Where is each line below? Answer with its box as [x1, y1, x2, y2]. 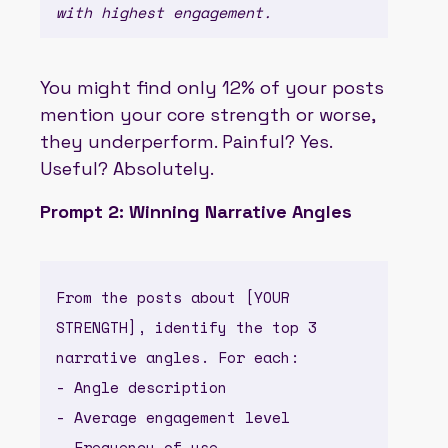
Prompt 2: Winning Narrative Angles [40, 199, 352, 223]
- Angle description [56, 375, 227, 398]
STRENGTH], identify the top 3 [56, 315, 317, 338]
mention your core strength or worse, [40, 102, 375, 126]
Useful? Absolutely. [40, 156, 214, 180]
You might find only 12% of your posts [40, 75, 384, 99]
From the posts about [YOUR [56, 285, 290, 308]
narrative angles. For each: [56, 345, 299, 368]
